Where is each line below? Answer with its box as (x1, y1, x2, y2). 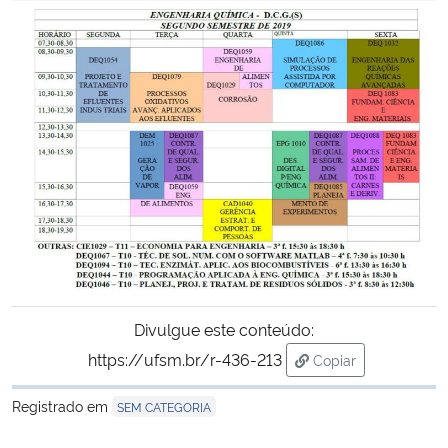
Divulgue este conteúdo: (134, 318, 314, 341)
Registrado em (12, 396, 112, 416)
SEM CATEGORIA (117, 398, 211, 416)
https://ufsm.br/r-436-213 (87, 348, 282, 371)
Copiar (312, 350, 356, 370)
